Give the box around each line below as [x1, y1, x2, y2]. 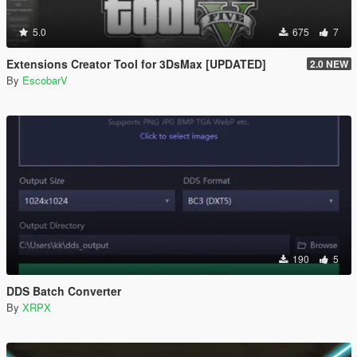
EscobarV [22, 73, 68, 88]
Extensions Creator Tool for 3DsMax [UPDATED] [6, 56, 266, 72]
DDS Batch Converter [6, 283, 121, 299]
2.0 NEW [310, 57, 348, 71]
